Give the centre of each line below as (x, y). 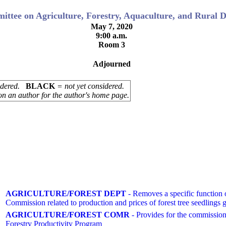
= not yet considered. (90, 86)
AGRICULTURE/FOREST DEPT (66, 193)
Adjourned (111, 64)
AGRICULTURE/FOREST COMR (68, 215)
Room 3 (111, 45)
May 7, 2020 (111, 26)
